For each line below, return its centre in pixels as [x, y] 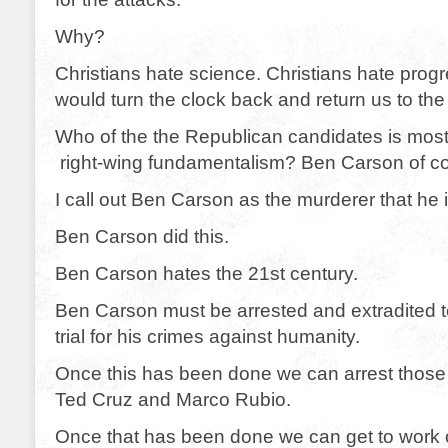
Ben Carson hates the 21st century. [206, 273]
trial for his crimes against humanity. [207, 336]
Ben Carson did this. [142, 236]
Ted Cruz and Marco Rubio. [173, 399]
